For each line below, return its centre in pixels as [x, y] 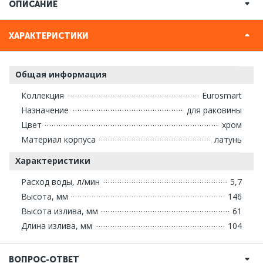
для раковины [214, 110]
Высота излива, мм [60, 211]
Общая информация [61, 74]
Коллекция [43, 95]
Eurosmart [222, 95]
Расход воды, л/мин [60, 181]
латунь [228, 139]
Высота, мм [45, 196]
